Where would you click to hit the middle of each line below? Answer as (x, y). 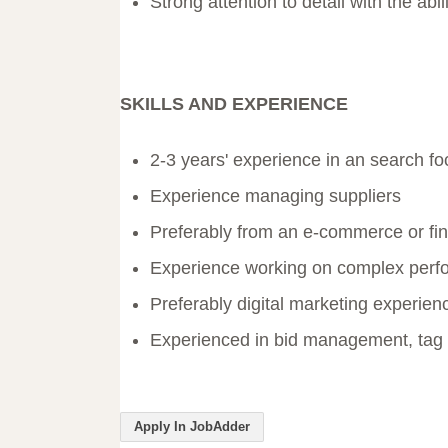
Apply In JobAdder (192, 427)
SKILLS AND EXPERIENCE (234, 104)
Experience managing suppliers (275, 196)
